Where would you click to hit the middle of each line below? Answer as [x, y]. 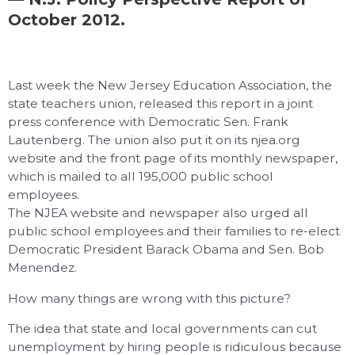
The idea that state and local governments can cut [162, 329]
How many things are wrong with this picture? [149, 298]
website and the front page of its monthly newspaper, [173, 158]
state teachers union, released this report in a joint [160, 104]
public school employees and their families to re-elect [174, 231]
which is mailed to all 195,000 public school [141, 177]
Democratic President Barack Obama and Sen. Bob [166, 250]
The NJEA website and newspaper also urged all [158, 213]
